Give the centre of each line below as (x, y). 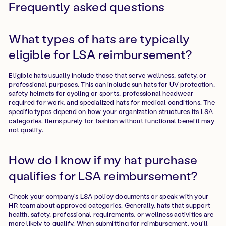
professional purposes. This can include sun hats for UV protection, (112, 84)
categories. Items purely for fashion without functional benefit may (111, 121)
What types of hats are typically (99, 39)
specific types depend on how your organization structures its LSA (111, 111)
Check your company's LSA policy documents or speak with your (109, 196)
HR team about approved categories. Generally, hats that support (109, 205)
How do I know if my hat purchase (103, 160)
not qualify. (26, 130)
